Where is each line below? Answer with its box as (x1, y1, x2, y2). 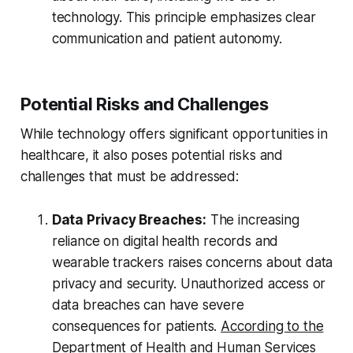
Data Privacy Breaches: (51, 212, 206, 229)
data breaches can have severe (51, 297, 244, 314)
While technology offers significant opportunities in (20, 126, 328, 143)
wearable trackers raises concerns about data (51, 255, 333, 271)
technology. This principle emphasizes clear (51, 9, 316, 26)
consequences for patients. (51, 318, 221, 335)
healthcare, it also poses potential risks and (20, 147, 284, 164)
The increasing (206, 212, 299, 229)
